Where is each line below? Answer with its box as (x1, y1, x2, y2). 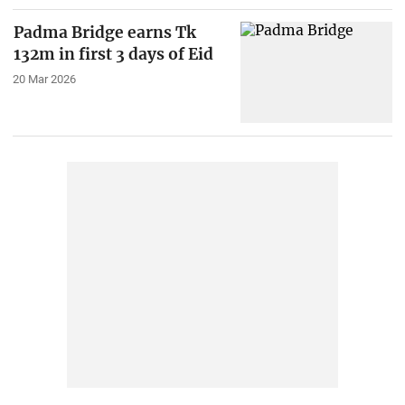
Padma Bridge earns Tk (13, 23, 196, 43)
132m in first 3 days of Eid (13, 44, 213, 65)
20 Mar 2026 (12, 72, 76, 87)
